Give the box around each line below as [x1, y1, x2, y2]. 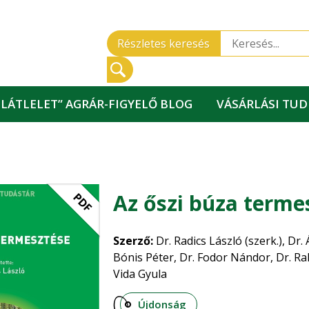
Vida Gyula [113, 266, 167, 281]
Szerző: [113, 233, 153, 248]
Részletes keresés [117, 36, 210, 51]
